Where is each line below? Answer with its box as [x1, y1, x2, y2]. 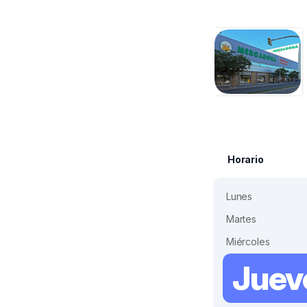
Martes [226, 213, 256, 225]
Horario [228, 153, 264, 166]
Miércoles [226, 236, 270, 248]
